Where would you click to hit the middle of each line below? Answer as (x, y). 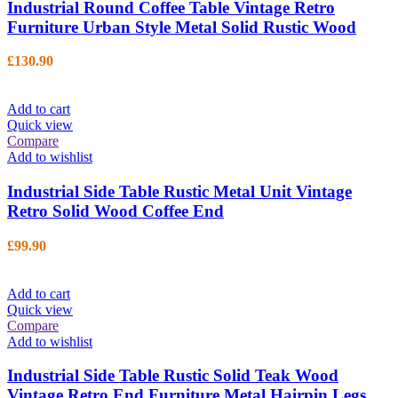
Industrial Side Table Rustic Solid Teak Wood (173, 376)
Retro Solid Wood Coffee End (115, 211)
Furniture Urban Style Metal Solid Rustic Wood (182, 27)
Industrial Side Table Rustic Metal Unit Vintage (179, 192)
